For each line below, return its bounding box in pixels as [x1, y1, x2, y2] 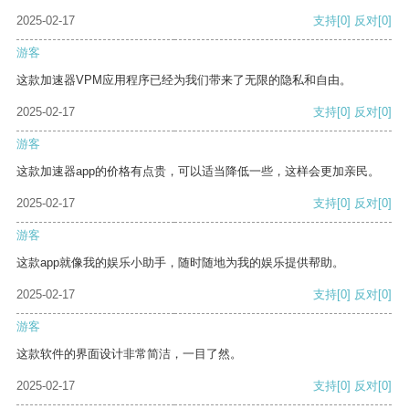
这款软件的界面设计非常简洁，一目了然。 [16, 347, 242, 362]
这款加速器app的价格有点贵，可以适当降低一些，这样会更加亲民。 [16, 164, 380, 179]
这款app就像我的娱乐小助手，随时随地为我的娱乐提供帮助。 [16, 256, 344, 270]
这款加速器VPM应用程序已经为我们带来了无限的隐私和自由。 [16, 73, 351, 88]
